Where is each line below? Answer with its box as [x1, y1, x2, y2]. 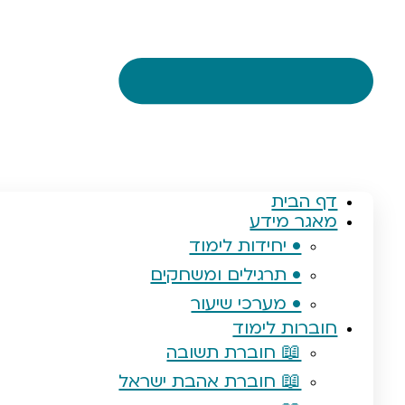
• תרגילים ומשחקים [150, 263, 302, 287]
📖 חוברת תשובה [166, 341, 302, 364]
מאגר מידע [250, 210, 338, 233]
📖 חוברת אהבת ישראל [118, 370, 302, 393]
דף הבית [271, 190, 338, 213]
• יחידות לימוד [189, 234, 302, 258]
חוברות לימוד [232, 316, 338, 340]
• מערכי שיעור [191, 292, 302, 316]
